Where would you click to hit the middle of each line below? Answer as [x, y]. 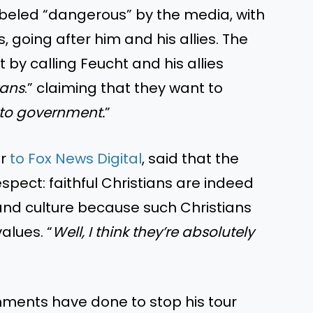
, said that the [190, 158]
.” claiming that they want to [124, 88]
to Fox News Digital [76, 158]
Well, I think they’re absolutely [153, 232]
